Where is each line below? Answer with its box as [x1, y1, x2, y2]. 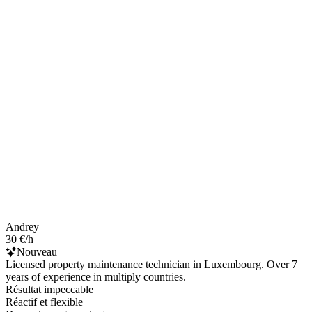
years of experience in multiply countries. [6, 270, 186, 283]
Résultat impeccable [6, 283, 93, 295]
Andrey [6, 220, 39, 233]
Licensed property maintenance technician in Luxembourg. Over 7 [6, 258, 297, 270]
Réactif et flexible [6, 295, 83, 308]
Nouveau [17, 245, 57, 258]
